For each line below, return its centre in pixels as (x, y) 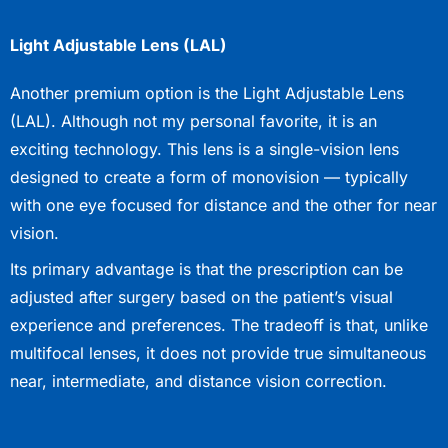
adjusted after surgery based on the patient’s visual (201, 296)
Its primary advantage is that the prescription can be (206, 268)
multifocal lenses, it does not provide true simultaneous (218, 352)
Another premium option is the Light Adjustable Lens (207, 92)
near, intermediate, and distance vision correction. (201, 380)
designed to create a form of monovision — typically (209, 176)
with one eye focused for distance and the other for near (223, 204)
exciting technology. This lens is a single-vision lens (204, 148)
